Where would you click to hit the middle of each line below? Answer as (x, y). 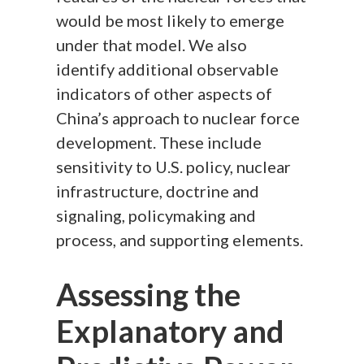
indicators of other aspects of (165, 94)
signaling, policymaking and (156, 216)
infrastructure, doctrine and (158, 191)
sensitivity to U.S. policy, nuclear (174, 167)
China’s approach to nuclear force (178, 118)
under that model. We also (152, 45)
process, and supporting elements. (180, 240)
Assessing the (149, 295)
